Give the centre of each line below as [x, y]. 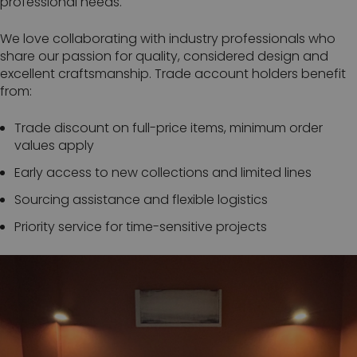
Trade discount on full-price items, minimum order [169, 127]
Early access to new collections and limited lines [163, 172]
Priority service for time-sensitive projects [142, 226]
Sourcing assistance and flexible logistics [141, 199]
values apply [54, 145]
